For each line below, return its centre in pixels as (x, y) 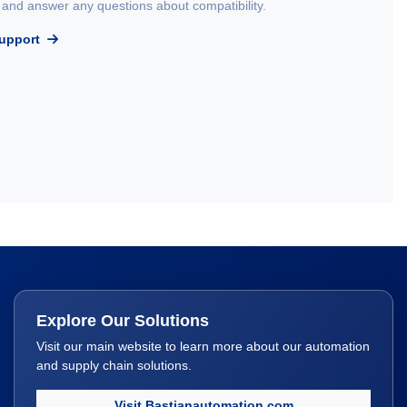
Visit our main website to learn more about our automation (203, 347)
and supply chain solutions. (114, 366)
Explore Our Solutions (123, 321)
